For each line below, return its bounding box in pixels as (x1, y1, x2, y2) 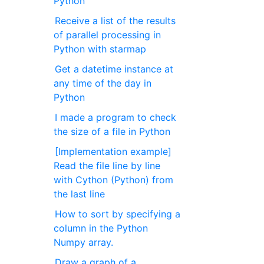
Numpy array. (54, 236, 114, 248)
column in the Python (54, 222, 148, 234)
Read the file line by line (54, 160, 161, 171)
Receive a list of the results (55, 15, 176, 27)
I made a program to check (55, 111, 177, 123)
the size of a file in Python (54, 126, 171, 137)
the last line (54, 188, 105, 200)
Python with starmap (54, 43, 147, 55)
